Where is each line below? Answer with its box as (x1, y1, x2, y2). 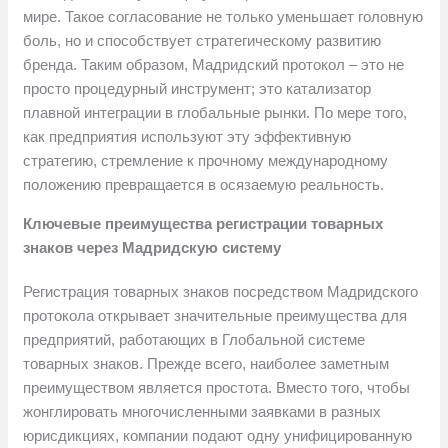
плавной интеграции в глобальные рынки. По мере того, (23, 104, 408, 122)
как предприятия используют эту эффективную (23, 128, 352, 146)
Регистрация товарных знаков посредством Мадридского (23, 283, 419, 301)
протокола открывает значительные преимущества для (23, 307, 408, 325)
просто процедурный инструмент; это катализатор (23, 80, 372, 98)
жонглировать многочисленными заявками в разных (23, 403, 382, 421)
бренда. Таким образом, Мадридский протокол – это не (23, 56, 405, 74)
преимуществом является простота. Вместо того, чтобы (23, 379, 411, 397)
